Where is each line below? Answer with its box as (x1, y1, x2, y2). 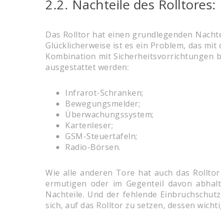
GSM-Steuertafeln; (65, 131, 138, 142)
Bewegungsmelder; (65, 98, 140, 110)
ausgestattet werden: (45, 62, 129, 73)
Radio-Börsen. (65, 142, 121, 153)
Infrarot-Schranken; (65, 87, 144, 99)
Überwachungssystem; (65, 109, 154, 120)
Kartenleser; (65, 120, 113, 131)
